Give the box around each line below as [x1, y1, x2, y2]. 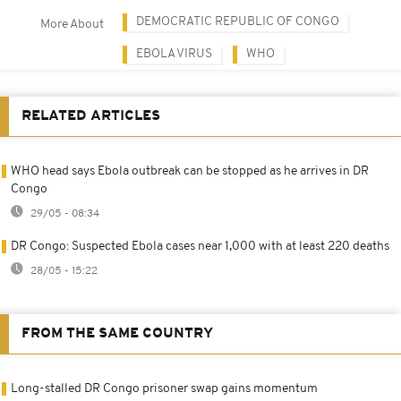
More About [40, 17, 104, 31]
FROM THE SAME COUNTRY [21, 326, 213, 341]
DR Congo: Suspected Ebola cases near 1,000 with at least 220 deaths [11, 239, 389, 253]
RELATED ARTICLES [21, 108, 160, 124]
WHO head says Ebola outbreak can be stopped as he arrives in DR [11, 164, 369, 178]
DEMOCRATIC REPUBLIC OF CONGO [136, 14, 339, 29]
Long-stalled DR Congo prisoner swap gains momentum [11, 381, 318, 396]
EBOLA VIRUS [136, 47, 212, 61]
